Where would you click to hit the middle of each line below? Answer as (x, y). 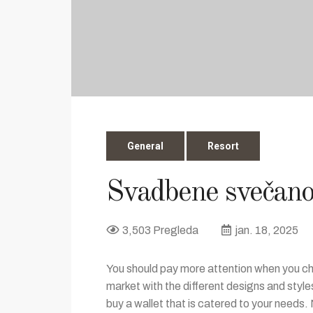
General (145, 146)
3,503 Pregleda (160, 231)
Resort (223, 146)
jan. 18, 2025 (267, 231)
